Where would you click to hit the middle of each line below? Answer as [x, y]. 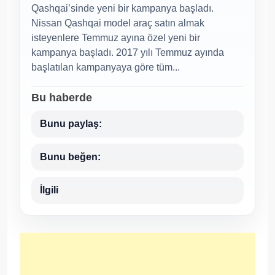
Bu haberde [62, 97]
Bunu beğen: [70, 157]
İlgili [49, 190]
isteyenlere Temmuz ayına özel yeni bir [116, 37]
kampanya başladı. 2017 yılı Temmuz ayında [128, 52]
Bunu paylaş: [71, 123]
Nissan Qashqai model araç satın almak [118, 23]
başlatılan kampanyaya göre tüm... [106, 67]
